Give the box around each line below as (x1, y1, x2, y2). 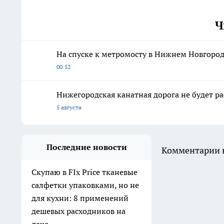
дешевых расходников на (31, 205, 125, 216)
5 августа (56, 103, 81, 111)
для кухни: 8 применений (31, 192, 128, 203)
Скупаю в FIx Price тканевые (31, 166, 137, 177)
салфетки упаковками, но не (31, 179, 139, 190)
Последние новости (46, 141, 127, 152)
